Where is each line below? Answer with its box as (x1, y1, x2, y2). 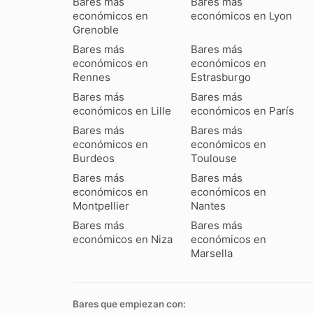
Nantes (191, 199, 226, 213)
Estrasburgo (191, 71, 252, 85)
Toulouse (191, 152, 238, 166)
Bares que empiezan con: (73, 298, 186, 310)
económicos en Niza (73, 233, 173, 247)
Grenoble (73, 23, 119, 37)
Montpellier (73, 199, 129, 213)
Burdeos (73, 152, 115, 166)
